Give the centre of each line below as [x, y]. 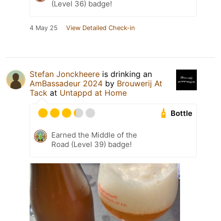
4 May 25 [44, 28]
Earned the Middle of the [94, 135]
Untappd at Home [93, 93]
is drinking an [126, 74]
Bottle [182, 113]
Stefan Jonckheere [65, 74]
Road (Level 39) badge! [92, 145]
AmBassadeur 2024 [66, 84]
